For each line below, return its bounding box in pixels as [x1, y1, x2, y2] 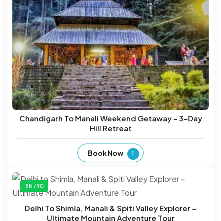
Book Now [88, 148, 123, 157]
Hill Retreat [89, 123, 132, 133]
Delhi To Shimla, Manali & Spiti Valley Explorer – [25, 203, 196, 213]
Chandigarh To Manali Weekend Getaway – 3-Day [19, 113, 202, 123]
